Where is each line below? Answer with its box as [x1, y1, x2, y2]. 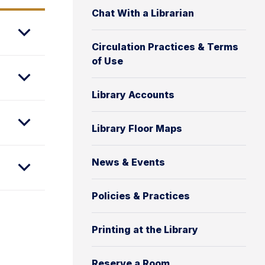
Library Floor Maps [92, 122, 182, 134]
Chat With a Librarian [92, 7, 194, 19]
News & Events [92, 156, 165, 168]
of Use [92, 55, 123, 67]
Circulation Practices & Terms [92, 41, 238, 53]
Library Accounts [92, 89, 174, 101]
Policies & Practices [92, 190, 190, 202]
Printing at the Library [92, 224, 198, 235]
